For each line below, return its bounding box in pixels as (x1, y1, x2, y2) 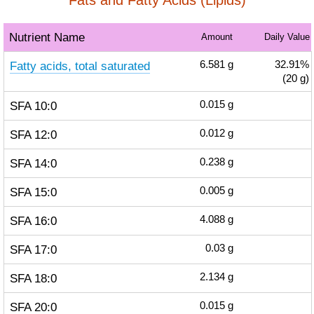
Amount (200, 32, 233, 42)
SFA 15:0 (9, 185, 57, 199)
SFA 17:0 (9, 243, 57, 257)
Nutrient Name (8, 30, 85, 44)
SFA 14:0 (9, 156, 57, 170)
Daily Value (264, 32, 310, 42)
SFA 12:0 (9, 128, 57, 142)
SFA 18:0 (9, 271, 57, 285)
